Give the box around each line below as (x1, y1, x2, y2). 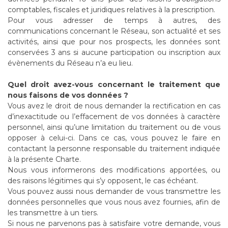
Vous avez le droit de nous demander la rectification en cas (8, 101, 220, 110)
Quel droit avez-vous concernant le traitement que (8, 80, 220, 89)
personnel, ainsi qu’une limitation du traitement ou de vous (8, 123, 220, 132)
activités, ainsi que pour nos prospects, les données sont (8, 37, 220, 46)
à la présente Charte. (8, 155, 81, 164)
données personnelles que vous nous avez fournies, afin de (8, 197, 220, 207)
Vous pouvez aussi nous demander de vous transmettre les (8, 187, 220, 196)
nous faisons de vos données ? (8, 91, 128, 100)
